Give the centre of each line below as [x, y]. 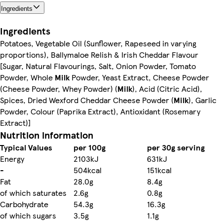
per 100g [90, 147]
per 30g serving [176, 147]
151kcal [159, 170]
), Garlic [203, 100]
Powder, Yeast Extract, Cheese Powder [139, 77]
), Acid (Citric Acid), [167, 88]
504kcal [88, 170]
